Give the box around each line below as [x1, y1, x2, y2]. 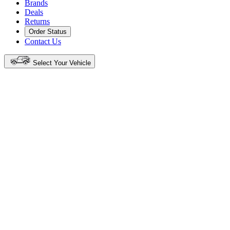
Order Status [29, 27, 67, 35]
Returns [25, 16, 50, 26]
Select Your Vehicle [33, 59, 91, 67]
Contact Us [25, 36, 61, 46]
